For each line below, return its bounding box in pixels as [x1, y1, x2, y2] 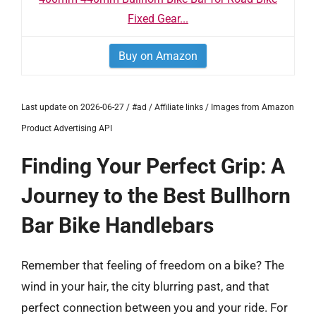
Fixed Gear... [128, 12, 188, 25]
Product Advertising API [21, 123, 112, 133]
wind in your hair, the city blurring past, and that [21, 279, 269, 293]
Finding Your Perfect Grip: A [21, 154, 285, 178]
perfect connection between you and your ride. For [21, 300, 288, 315]
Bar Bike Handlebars [21, 213, 214, 238]
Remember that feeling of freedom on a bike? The [21, 258, 284, 272]
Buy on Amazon [119, 49, 197, 63]
